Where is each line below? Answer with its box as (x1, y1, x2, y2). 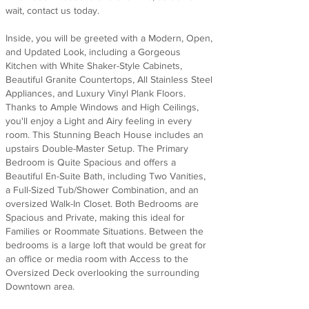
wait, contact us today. (6, 5, 99, 16)
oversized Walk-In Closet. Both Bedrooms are (6, 198, 199, 209)
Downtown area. (6, 281, 74, 292)
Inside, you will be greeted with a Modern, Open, (6, 32, 212, 43)
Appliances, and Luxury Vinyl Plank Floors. (6, 88, 186, 99)
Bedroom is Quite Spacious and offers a (6, 157, 176, 168)
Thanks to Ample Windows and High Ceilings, (6, 101, 199, 112)
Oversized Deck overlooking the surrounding (6, 267, 199, 278)
